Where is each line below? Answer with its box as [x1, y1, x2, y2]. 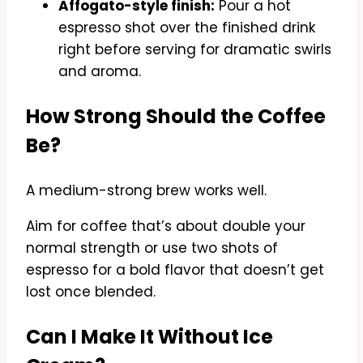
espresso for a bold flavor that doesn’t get [26, 259, 324, 280]
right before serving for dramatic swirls [58, 39, 331, 59]
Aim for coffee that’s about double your [26, 216, 305, 236]
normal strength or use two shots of [26, 237, 278, 258]
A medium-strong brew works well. [26, 180, 267, 200]
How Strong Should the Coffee [26, 102, 326, 130]
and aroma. [58, 61, 141, 81]
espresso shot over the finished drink [58, 17, 315, 37]
